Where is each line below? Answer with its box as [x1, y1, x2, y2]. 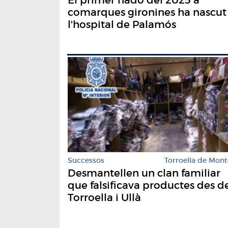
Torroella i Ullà [68, 191, 141, 204]
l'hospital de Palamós [68, 18, 176, 31]
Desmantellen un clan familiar [68, 166, 220, 179]
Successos [68, 155, 104, 165]
